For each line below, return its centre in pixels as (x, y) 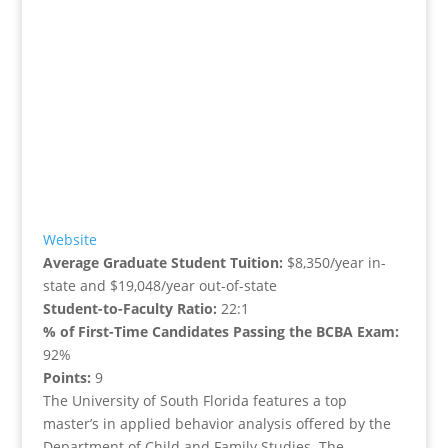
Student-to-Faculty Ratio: (131, 309)
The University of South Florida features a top (194, 401)
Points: (68, 378)
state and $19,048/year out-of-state (159, 286)
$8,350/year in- (336, 263)
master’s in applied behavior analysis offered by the (216, 424)
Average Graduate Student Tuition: (164, 263)
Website (69, 240)
